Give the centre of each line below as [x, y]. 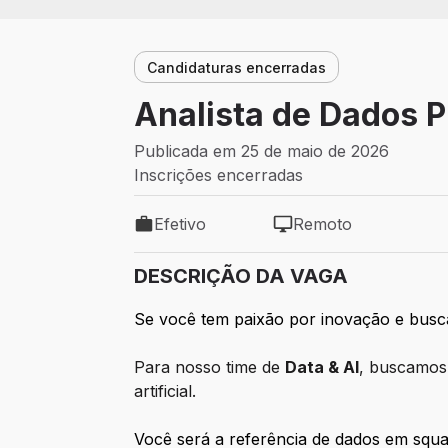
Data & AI [322, 367]
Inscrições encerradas [219, 175]
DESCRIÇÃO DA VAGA [241, 276]
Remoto [322, 224]
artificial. [165, 391]
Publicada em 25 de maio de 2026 [262, 151]
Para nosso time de [210, 367]
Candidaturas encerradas [237, 67]
